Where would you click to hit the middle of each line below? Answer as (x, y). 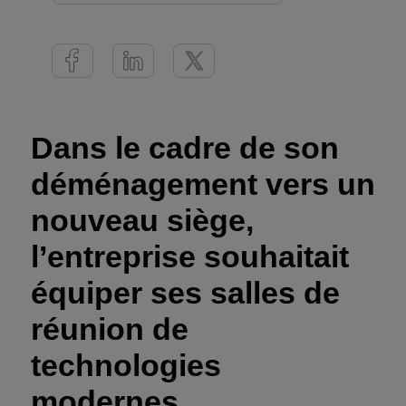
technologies (126, 365)
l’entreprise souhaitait (190, 256)
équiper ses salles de (185, 293)
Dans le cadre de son (185, 148)
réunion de (110, 329)
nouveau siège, (142, 220)
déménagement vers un (203, 184)
